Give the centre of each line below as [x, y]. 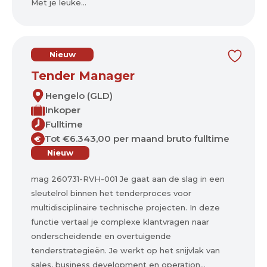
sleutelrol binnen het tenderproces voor [111, 193]
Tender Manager [83, 76]
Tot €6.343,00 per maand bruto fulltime [137, 139]
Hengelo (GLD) [79, 96]
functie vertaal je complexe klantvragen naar [120, 222]
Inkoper [63, 110]
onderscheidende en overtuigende [101, 236]
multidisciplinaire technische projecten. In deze [125, 207]
